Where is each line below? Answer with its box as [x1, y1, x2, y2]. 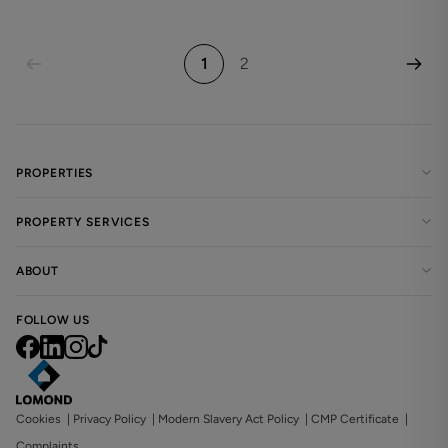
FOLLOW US [16, 312, 90, 327]
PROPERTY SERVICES [16, 214, 150, 229]
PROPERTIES [16, 165, 94, 180]
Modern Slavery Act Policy [158, 411, 299, 426]
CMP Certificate [311, 411, 399, 426]
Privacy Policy [73, 411, 146, 426]
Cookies [16, 411, 61, 426]
